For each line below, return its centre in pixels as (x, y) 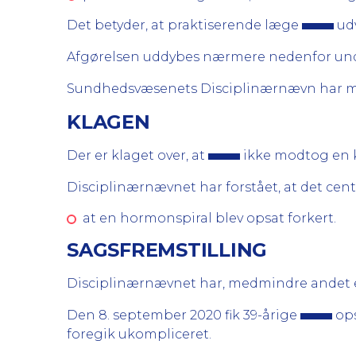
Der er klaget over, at (137, 155)
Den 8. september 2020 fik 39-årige (184, 315)
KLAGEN (108, 122)
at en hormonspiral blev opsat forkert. (209, 218)
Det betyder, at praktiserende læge (184, 25)
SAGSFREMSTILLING (167, 250)
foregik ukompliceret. (139, 334)
